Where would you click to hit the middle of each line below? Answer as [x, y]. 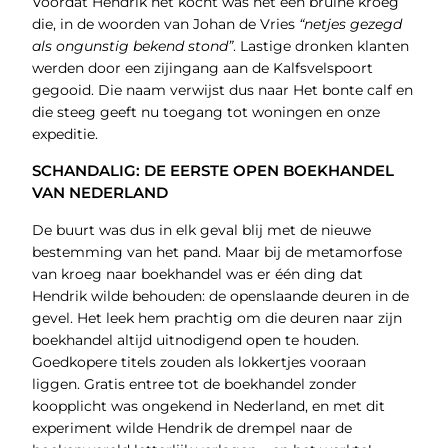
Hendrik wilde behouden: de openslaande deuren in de [220, 296]
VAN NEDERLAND [99, 193]
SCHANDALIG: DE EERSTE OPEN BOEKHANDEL [212, 171]
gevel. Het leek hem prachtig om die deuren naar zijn [216, 318]
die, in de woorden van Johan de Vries [165, 24]
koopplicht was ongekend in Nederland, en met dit [208, 406]
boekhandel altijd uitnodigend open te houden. [195, 340]
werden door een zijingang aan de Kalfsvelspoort [202, 68]
